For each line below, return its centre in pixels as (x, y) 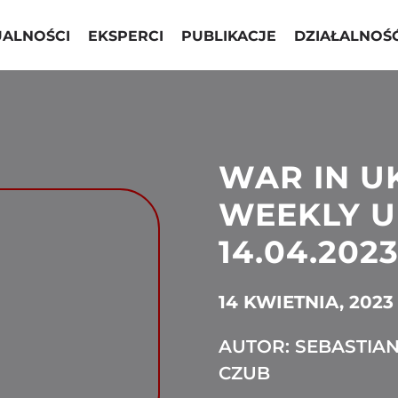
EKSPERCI (125, 36)
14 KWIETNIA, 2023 (306, 302)
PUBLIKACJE (228, 36)
